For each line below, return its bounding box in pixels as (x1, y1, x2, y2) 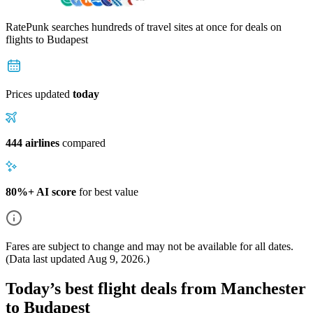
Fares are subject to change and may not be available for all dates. (6, 240, 293, 252)
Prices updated (6, 87, 73, 100)
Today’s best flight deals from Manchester (6, 279, 306, 298)
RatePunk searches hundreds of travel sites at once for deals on (6, 20, 282, 33)
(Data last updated (6, 252, 87, 265)
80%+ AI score (6, 185, 76, 198)
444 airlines (6, 136, 59, 149)
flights (6, 33, 36, 45)
